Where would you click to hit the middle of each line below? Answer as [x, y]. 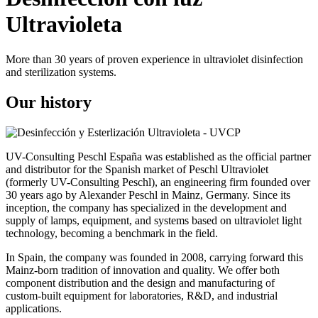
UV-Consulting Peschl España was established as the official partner [158, 156]
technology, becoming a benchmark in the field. [112, 233]
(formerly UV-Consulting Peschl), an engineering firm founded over [158, 182]
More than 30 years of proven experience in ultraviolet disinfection [154, 59]
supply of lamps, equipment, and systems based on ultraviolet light [154, 220]
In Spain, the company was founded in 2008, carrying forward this [154, 257]
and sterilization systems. [61, 72]
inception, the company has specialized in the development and [146, 207]
